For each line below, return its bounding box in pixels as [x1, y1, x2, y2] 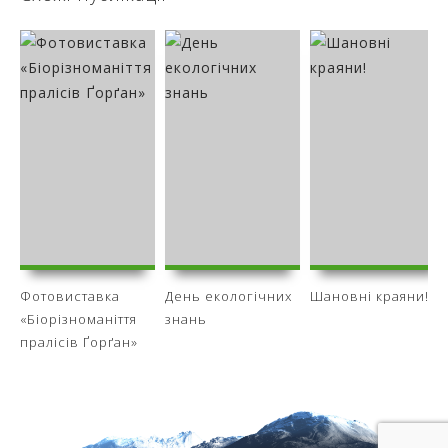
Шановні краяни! [310, 287, 429, 305]
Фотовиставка [20, 287, 120, 305]
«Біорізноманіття [20, 310, 137, 328]
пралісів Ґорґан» [20, 333, 138, 351]
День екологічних [165, 287, 292, 305]
